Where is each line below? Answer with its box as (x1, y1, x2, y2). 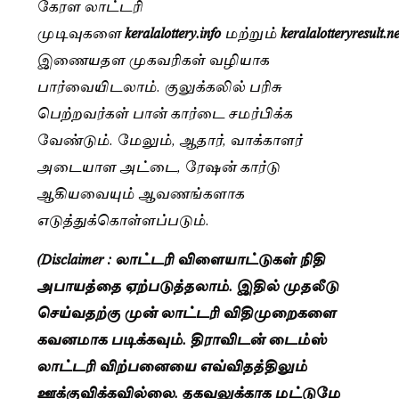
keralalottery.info (125, 19, 224, 44)
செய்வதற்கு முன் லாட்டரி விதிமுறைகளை (37, 298, 336, 323)
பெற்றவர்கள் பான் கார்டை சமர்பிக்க (37, 99, 292, 124)
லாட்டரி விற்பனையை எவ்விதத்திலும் (37, 352, 307, 377)
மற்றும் (224, 19, 277, 44)
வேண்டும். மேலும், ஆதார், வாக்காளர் (37, 126, 302, 151)
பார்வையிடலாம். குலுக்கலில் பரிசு (37, 72, 281, 97)
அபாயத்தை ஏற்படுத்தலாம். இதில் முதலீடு (37, 272, 338, 297)
